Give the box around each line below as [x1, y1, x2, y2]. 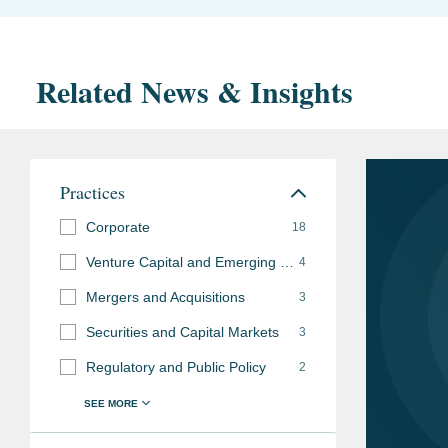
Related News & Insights [36, 68, 353, 113]
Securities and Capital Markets [86, 323, 279, 340]
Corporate [86, 218, 150, 235]
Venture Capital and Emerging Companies [280, 253, 294, 270]
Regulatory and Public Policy [86, 358, 266, 375]
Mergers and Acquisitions [86, 288, 245, 305]
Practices [60, 179, 125, 204]
